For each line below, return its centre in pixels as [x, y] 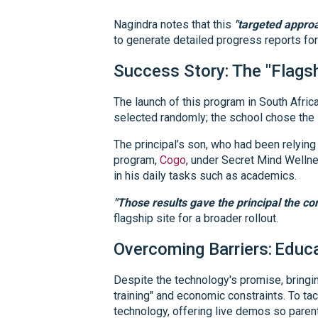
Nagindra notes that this [174, 24]
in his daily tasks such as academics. [205, 175]
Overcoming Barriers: [193, 249]
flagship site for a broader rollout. [196, 218]
